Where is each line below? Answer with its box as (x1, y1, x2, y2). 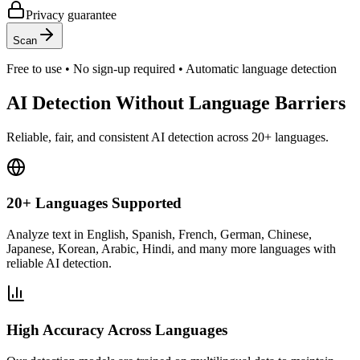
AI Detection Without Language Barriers (6, 92, 346, 113)
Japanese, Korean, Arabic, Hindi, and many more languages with (6, 242, 336, 256)
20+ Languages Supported (6, 194, 182, 212)
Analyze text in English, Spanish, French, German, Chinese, (6, 227, 312, 242)
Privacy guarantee (26, 7, 117, 22)
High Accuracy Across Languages (6, 321, 227, 338)
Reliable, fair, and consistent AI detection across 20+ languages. (6, 129, 329, 144)
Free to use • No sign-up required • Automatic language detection (6, 61, 337, 76)
